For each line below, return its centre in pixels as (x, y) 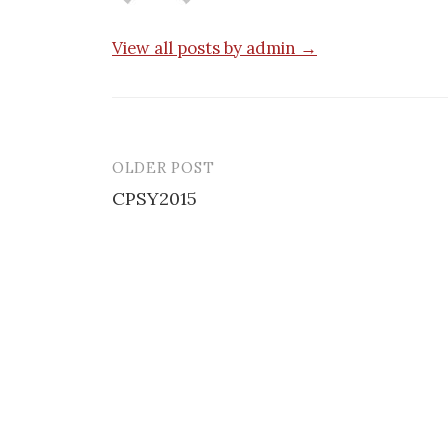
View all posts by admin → (214, 47)
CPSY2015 (154, 198)
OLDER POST (163, 167)
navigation (176, 215)
